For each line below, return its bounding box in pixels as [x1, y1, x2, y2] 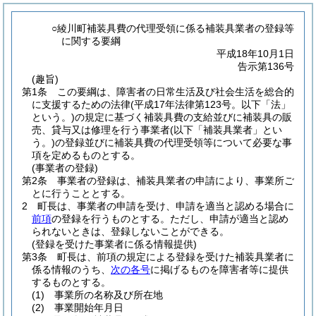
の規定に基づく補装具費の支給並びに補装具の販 [75, 111, 292, 123]
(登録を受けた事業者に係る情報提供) [32, 238, 197, 250]
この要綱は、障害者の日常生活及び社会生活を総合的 [57, 86, 294, 97]
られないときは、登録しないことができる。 [32, 226, 229, 237]
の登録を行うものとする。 [51, 213, 170, 224]
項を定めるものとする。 [32, 150, 140, 161]
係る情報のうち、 [32, 264, 111, 275]
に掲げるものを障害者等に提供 [150, 264, 288, 275]
